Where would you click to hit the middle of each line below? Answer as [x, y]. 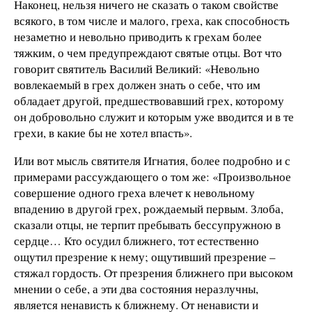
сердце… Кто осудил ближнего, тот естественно [136, 240]
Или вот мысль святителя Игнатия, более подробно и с [152, 160]
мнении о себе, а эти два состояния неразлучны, [136, 288]
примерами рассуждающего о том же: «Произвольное [153, 176]
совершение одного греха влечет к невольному [134, 192]
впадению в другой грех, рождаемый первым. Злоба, [149, 208]
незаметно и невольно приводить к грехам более [138, 36]
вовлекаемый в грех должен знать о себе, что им [137, 84]
